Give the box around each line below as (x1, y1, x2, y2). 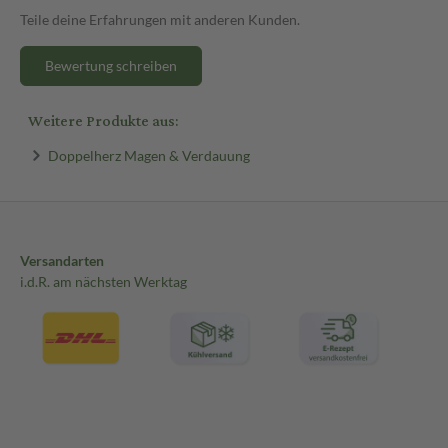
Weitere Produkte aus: (28, 106, 178, 136)
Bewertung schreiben (45, 56, 177, 74)
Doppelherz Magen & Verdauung (47, 146, 250, 164)
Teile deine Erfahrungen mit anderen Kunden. (20, 10, 300, 28)
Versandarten (20, 252, 104, 270)
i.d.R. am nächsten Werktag (20, 273, 187, 291)
